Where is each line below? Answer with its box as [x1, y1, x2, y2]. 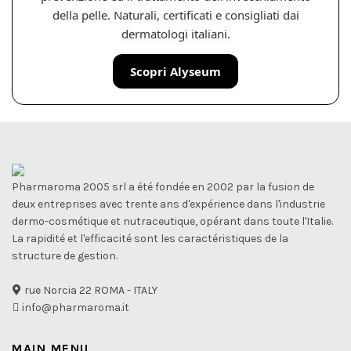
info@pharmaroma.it [20, 300, 129, 314]
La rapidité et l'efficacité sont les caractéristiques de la [12, 231, 288, 245]
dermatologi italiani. [121, 25, 230, 42]
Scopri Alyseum [130, 63, 221, 79]
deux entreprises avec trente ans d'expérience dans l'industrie [12, 197, 325, 211]
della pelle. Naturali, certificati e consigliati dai [52, 6, 299, 23]
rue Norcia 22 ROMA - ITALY [22, 283, 157, 297]
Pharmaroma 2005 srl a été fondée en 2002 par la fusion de [12, 179, 314, 194]
